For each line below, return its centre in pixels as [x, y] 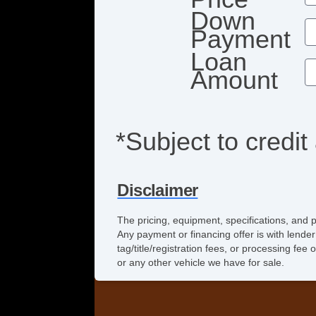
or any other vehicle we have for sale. [201, 262]
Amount [235, 80]
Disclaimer [158, 190]
